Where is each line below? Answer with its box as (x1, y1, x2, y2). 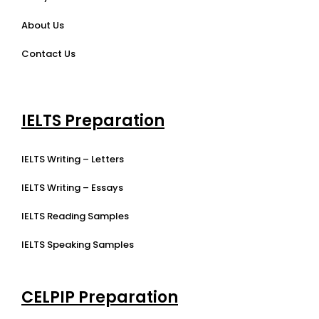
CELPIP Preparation (21, 286, 178, 308)
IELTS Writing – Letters (21, 152, 124, 166)
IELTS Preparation (21, 109, 164, 132)
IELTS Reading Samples (21, 209, 129, 223)
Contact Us (21, 46, 75, 61)
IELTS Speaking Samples (21, 237, 134, 251)
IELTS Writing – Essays (21, 180, 123, 194)
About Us (21, 18, 64, 32)
